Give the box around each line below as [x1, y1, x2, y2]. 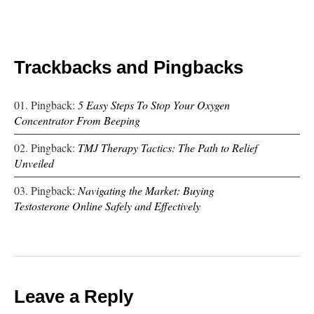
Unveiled [14, 156, 54, 171]
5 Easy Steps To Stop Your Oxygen [78, 97, 230, 113]
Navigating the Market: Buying [78, 183, 214, 198]
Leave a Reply [14, 286, 133, 308]
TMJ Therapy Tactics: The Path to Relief [78, 140, 257, 156]
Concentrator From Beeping [14, 113, 140, 128]
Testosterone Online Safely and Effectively [14, 198, 200, 214]
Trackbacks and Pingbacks [14, 57, 243, 78]
